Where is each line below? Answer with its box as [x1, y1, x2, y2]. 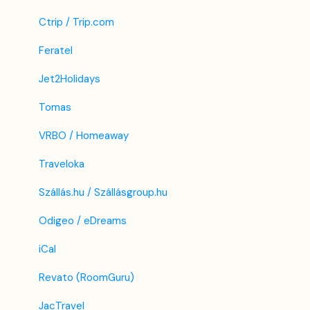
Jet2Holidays [39, 72, 100, 86]
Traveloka [39, 157, 84, 172]
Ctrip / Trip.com [39, 15, 114, 30]
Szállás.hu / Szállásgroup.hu [39, 185, 167, 200]
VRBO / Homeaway [39, 129, 129, 143]
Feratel [39, 44, 73, 58]
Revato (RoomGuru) [39, 271, 134, 285]
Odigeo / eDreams [39, 214, 127, 228]
